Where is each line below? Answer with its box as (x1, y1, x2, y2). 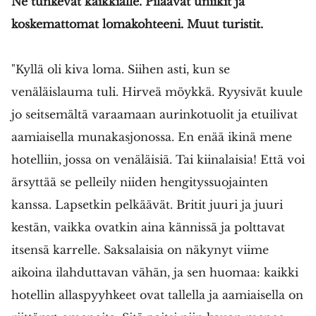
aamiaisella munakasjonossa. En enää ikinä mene (11, 130, 292, 145)
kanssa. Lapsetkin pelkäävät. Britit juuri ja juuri (11, 197, 283, 212)
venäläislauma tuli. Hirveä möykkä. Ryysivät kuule (11, 85, 303, 99)
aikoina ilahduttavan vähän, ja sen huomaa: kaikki (11, 265, 298, 280)
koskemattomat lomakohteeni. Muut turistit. (11, 17, 263, 32)
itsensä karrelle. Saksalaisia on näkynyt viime (11, 243, 269, 257)
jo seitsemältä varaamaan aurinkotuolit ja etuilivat (11, 107, 298, 122)
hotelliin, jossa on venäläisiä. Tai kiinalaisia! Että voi (11, 152, 305, 167)
